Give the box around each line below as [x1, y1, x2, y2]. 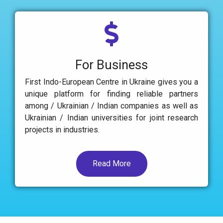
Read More [92, 158, 131, 168]
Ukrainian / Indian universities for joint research [25, 112, 198, 122]
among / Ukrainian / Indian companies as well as [25, 101, 198, 111]
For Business [75, 57, 148, 72]
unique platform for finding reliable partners [25, 89, 198, 99]
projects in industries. [25, 124, 100, 134]
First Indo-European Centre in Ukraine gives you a [25, 77, 198, 87]
